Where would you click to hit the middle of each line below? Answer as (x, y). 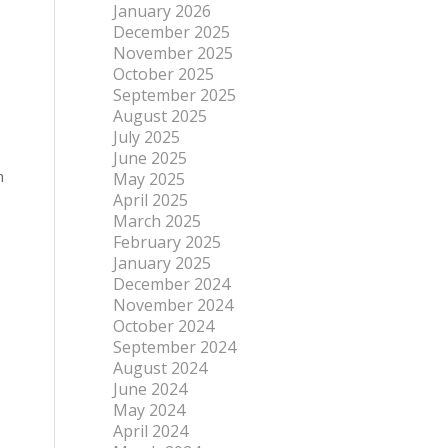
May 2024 (149, 410)
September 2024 (175, 347)
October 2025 (164, 74)
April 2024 (151, 431)
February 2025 (167, 242)
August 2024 (160, 368)
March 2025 (157, 221)
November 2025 (173, 53)
